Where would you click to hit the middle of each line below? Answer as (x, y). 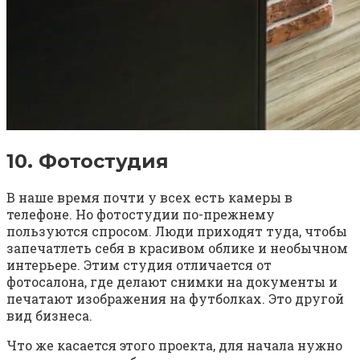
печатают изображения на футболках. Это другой (175, 299)
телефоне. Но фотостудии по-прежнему (141, 215)
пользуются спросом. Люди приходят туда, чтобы (177, 231)
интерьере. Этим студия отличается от (139, 265)
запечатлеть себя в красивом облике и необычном (177, 248)
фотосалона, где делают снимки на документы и (172, 282)
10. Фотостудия (88, 162)
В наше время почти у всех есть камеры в (149, 198)
